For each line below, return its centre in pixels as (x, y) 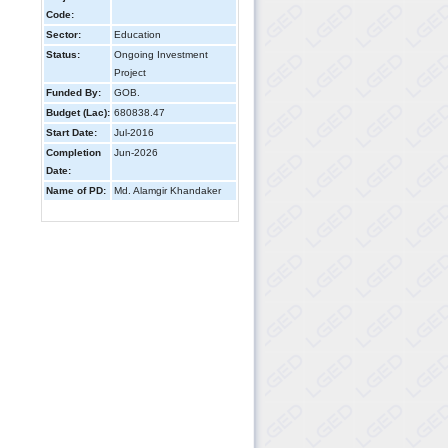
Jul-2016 (134, 132)
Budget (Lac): (78, 112)
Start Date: (71, 132)
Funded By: (73, 92)
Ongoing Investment (161, 54)
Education (137, 34)
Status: (63, 54)
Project (130, 72)
